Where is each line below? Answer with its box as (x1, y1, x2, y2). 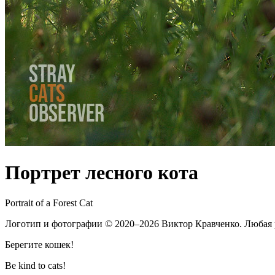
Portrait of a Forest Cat (5, 197, 93, 208)
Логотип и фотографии (5, 218, 105, 229)
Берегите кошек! (5, 239, 74, 250)
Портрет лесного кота (5, 161, 198, 184)
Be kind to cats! (5, 260, 66, 271)
